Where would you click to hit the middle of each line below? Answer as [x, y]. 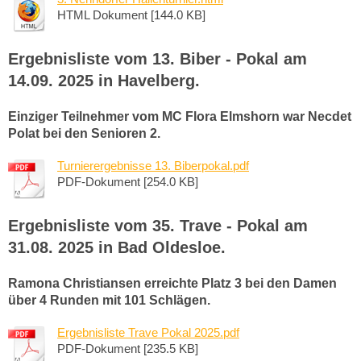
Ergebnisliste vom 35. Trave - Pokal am [158, 225]
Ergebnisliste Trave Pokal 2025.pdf [148, 332]
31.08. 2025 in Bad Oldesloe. [117, 247]
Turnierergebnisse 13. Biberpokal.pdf [153, 165]
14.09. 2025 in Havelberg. [104, 80]
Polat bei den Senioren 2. [84, 133]
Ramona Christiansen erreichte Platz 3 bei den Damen [172, 283]
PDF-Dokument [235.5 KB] [128, 348]
